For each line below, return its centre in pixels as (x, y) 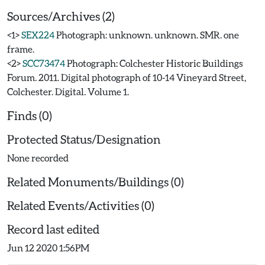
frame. (21, 49)
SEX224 (38, 35)
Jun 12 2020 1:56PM (48, 248)
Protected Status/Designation (84, 139)
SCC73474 (44, 63)
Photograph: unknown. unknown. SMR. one (148, 35)
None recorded (38, 158)
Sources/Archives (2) (61, 16)
